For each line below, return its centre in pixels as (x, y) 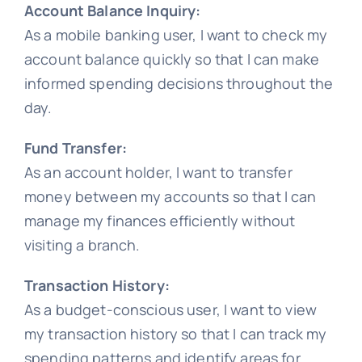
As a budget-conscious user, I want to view (170, 310)
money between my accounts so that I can (170, 197)
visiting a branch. (82, 245)
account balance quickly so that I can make (172, 59)
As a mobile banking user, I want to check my (176, 35)
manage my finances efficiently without (160, 221)
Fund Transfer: (76, 148)
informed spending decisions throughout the (179, 84)
